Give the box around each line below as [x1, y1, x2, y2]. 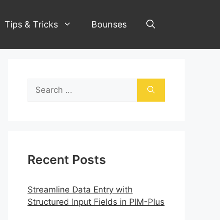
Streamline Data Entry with [27, 185, 133, 194]
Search [27, 79, 55, 89]
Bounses [91, 19, 127, 29]
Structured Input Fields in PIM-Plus [27, 197, 165, 207]
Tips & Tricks [4, 19, 58, 29]
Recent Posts [27, 152, 106, 167]
